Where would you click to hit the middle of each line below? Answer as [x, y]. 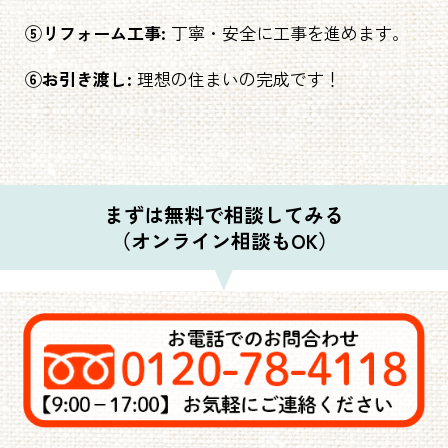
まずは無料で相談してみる [224, 214]
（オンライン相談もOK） [224, 240]
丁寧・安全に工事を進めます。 [287, 32]
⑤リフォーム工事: [95, 32]
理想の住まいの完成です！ [236, 78]
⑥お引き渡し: [78, 78]
